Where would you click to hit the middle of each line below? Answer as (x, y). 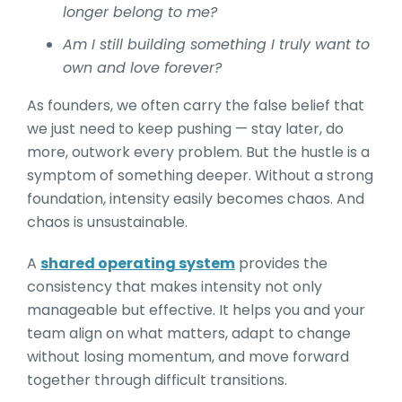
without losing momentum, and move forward (188, 357)
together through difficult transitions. (159, 380)
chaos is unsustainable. (107, 222)
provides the (281, 263)
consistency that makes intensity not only (175, 287)
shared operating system (138, 263)
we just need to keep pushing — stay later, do (185, 129)
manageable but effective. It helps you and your (196, 310)
